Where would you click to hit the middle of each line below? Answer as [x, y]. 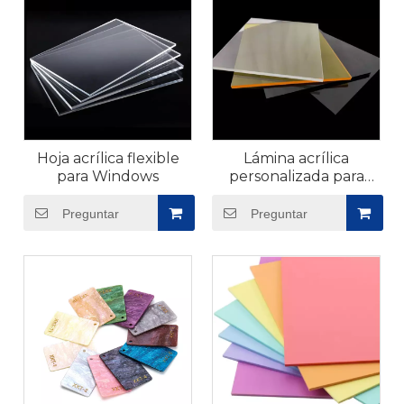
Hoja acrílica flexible [108, 158]
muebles [296, 194]
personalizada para [296, 176]
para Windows [108, 176]
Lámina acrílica [296, 158]
